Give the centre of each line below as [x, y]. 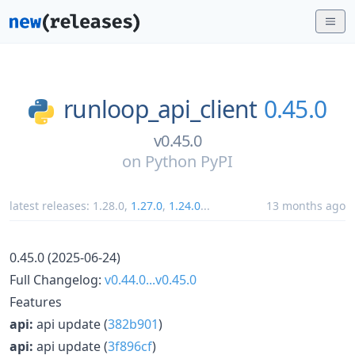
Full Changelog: [57, 279]
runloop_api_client [160, 109]
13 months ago [306, 205]
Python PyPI [189, 161]
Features [36, 302]
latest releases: [51, 205]
